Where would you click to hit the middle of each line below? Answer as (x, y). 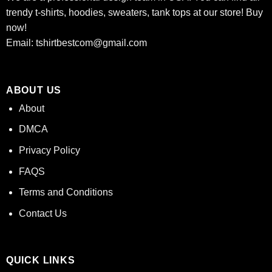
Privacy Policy (49, 150)
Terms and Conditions (66, 192)
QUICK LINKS (40, 260)
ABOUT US (34, 90)
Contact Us (42, 213)
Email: (21, 43)
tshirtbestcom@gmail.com (91, 43)
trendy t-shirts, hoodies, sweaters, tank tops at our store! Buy (134, 13)
